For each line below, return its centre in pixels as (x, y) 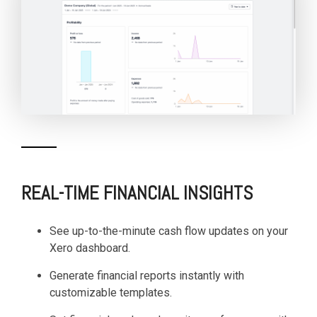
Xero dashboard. (90, 248)
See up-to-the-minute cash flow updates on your (169, 231)
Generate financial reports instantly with (147, 276)
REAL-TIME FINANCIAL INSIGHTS (137, 194)
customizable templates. (111, 293)
